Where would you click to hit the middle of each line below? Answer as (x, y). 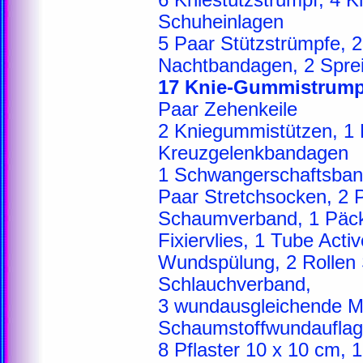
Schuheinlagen (221, 22)
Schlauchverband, (235, 284)
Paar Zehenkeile (228, 109)
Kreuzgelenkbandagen (253, 153)
